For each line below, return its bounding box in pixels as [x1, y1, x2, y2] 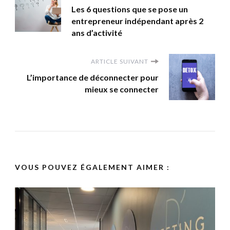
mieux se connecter [85, 84, 159, 94]
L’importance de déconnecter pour [27, 72, 159, 82]
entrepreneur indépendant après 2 [71, 15, 203, 26]
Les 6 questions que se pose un [71, 4, 188, 14]
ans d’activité [71, 27, 122, 37]
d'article [14, 10, 88, 34]
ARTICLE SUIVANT [91, 57, 148, 65]
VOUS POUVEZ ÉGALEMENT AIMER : [15, 162, 170, 171]
